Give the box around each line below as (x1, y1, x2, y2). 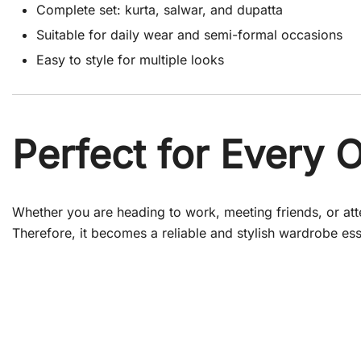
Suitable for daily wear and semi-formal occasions (36, 27, 342, 44)
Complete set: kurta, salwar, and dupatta (36, 2, 283, 19)
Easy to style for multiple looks (36, 52, 224, 68)
